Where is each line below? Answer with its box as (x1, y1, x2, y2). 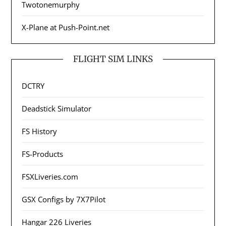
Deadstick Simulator (22, 103, 92, 114)
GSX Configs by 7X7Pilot (22, 194, 106, 204)
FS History (22, 126, 58, 136)
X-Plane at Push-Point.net (22, 22, 110, 32)
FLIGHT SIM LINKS (73, 53, 153, 65)
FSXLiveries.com (22, 171, 79, 182)
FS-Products (22, 148, 64, 159)
